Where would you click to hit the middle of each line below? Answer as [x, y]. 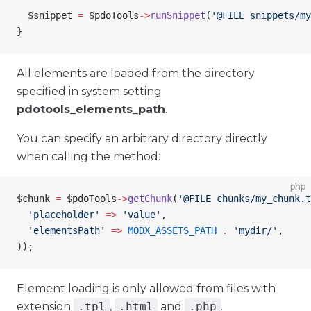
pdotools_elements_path [91, 109]
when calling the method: [89, 157]
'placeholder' [58, 215]
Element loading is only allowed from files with [146, 288]
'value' [139, 215]
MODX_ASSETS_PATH [169, 230]
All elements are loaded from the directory [136, 73]
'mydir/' [253, 230]
